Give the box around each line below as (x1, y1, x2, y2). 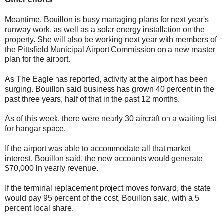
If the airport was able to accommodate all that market (5, 144, 191, 153)
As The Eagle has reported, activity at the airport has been (5, 74, 208, 83)
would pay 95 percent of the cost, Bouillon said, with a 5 (5, 193, 199, 202)
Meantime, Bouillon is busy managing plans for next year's (5, 15, 209, 24)
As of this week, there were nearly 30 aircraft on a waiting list (5, 114, 216, 123)
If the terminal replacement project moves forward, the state (5, 183, 211, 192)
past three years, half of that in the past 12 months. (5, 94, 180, 103)
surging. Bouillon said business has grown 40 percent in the (5, 84, 214, 93)
